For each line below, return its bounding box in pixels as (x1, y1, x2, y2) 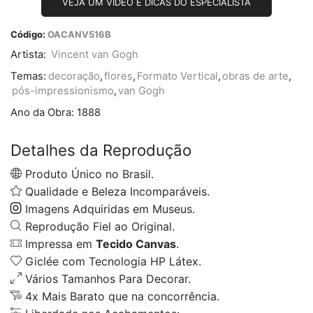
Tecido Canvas (96, 236, 176, 251)
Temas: (10, 69, 46, 82)
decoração (48, 69, 100, 82)
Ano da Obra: (10, 105, 77, 119)
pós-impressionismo (12, 84, 114, 97)
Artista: (10, 48, 49, 61)
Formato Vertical (137, 69, 218, 82)
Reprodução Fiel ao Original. (22, 219, 175, 233)
